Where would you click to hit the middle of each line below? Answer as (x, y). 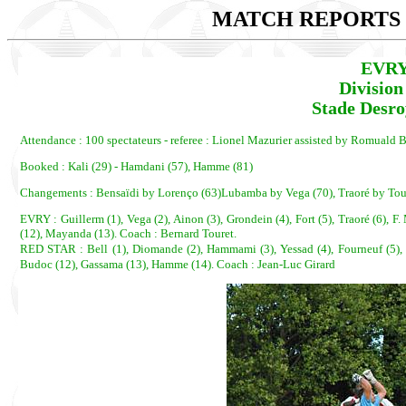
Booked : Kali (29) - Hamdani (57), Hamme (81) (136, 167)
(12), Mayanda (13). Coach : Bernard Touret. (128, 234)
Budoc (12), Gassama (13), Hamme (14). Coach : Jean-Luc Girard (178, 265)
